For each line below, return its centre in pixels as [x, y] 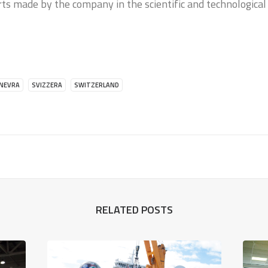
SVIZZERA [47, 85]
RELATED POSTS [134, 210]
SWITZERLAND [97, 85]
